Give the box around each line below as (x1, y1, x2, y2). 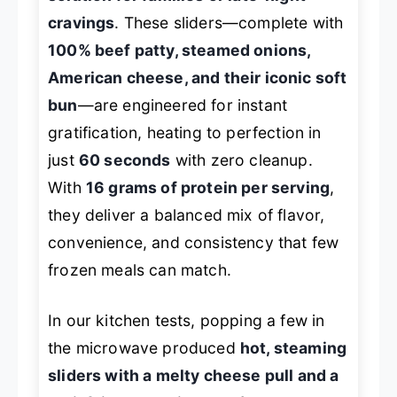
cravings (48, 12, 115, 32)
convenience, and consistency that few (48, 232, 339, 252)
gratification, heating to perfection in (48, 122, 322, 142)
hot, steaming (239, 339, 347, 358)
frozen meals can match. (48, 260, 231, 279)
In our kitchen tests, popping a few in (48, 311, 325, 331)
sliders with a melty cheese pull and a (48, 366, 339, 385)
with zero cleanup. (170, 150, 313, 169)
